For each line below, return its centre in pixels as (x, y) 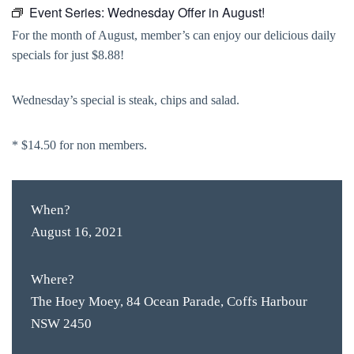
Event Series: (68, 12)
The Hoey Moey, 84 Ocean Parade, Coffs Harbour (169, 301)
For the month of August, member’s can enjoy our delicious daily (174, 35)
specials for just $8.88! (68, 55)
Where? (53, 279)
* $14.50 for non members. (79, 145)
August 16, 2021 (77, 232)
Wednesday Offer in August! (186, 12)
